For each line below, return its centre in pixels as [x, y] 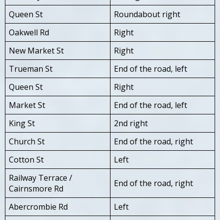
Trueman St [31, 69]
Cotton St [26, 159]
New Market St [36, 50]
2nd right [131, 123]
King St [22, 123]
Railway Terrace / [41, 178]
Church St [27, 141]
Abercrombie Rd [38, 206]
